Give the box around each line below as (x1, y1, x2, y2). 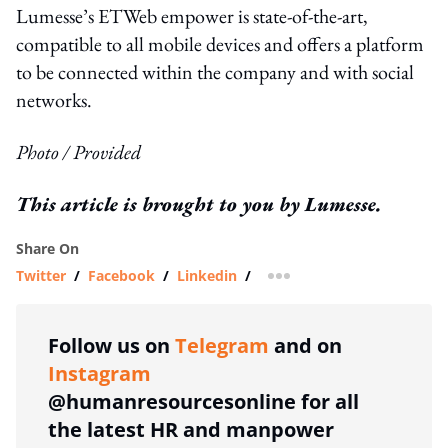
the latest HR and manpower (48, 415, 334, 443)
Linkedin (177, 265, 237, 285)
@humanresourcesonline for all (48, 387, 359, 415)
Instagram (48, 359, 151, 387)
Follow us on (48, 331, 175, 359)
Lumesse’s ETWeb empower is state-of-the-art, (16, 2, 368, 29)
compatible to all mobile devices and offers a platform (16, 30, 424, 57)
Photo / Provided (16, 138, 141, 165)
